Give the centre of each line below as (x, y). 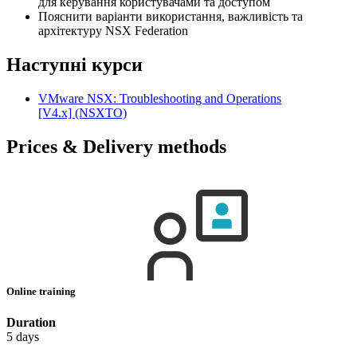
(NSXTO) (101, 113)
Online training (42, 292)
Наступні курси (75, 65)
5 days (23, 337)
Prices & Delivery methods (116, 147)
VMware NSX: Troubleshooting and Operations (160, 99)
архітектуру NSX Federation (113, 31)
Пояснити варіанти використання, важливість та (171, 17)
